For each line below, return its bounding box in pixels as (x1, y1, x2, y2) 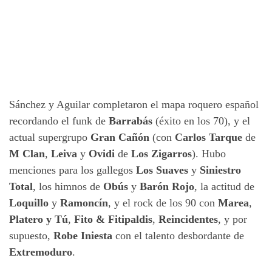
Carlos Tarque (175, 131, 242, 144)
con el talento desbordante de (112, 229, 244, 242)
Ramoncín (60, 197, 108, 209)
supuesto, (9, 229, 53, 242)
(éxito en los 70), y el (152, 115, 250, 127)
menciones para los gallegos (9, 164, 136, 177)
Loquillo (9, 197, 49, 209)
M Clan (9, 148, 45, 160)
